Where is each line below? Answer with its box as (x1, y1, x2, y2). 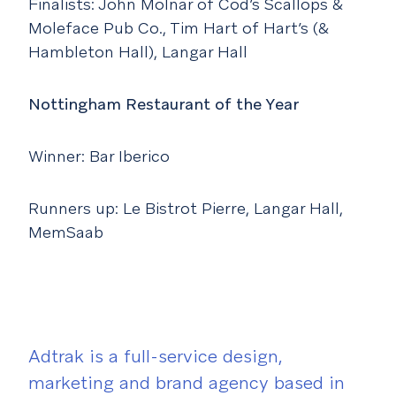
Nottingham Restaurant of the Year (28, 94, 299, 115)
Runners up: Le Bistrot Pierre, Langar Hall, (28, 198, 343, 219)
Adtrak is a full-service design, (28, 345, 283, 369)
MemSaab (28, 222, 103, 243)
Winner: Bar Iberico (28, 146, 170, 167)
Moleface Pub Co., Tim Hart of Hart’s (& (28, 18, 329, 39)
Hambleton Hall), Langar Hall (28, 42, 247, 63)
